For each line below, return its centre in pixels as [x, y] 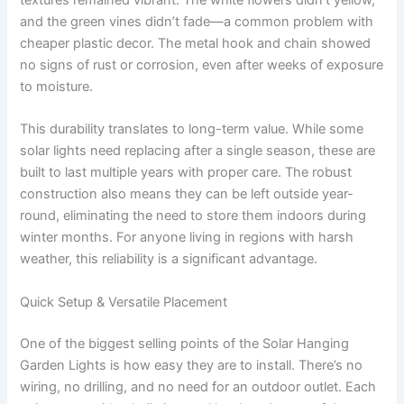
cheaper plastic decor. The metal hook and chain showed [196, 44]
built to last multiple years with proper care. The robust [186, 173]
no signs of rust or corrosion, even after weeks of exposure [202, 65]
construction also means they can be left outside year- [187, 194]
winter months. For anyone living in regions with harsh [187, 238]
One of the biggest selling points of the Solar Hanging [185, 343]
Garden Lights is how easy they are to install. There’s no [192, 365]
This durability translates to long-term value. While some [192, 129]
